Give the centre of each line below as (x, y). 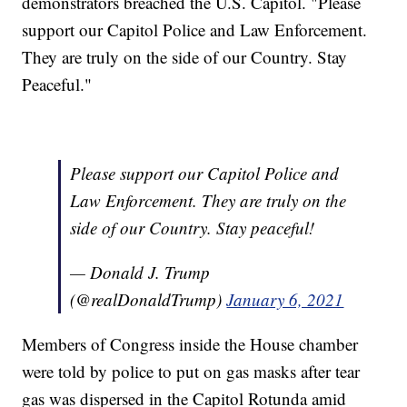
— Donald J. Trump (140, 272)
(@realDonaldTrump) (149, 299)
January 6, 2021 (285, 299)
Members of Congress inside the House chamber (190, 343)
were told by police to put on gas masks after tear (191, 371)
